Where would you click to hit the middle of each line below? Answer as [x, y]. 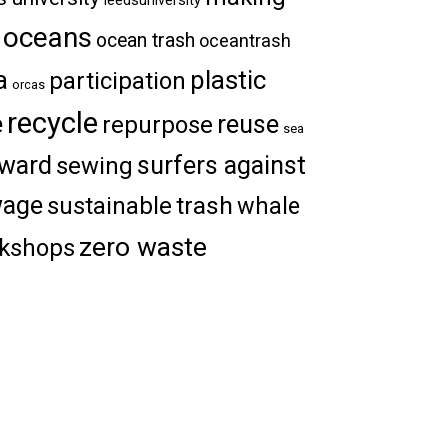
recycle [52, 122]
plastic [227, 79]
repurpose [157, 124]
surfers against [221, 165]
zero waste [142, 246]
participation [117, 80]
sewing [94, 165]
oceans [47, 37]
